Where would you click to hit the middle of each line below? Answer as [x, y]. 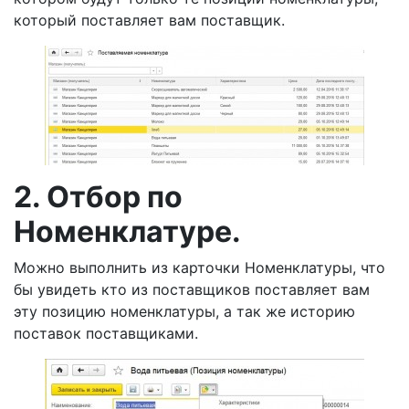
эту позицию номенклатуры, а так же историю [184, 311]
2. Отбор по [98, 197]
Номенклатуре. [127, 231]
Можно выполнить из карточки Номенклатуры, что [199, 267]
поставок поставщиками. [106, 333]
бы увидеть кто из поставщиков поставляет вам [192, 289]
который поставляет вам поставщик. [149, 20]
